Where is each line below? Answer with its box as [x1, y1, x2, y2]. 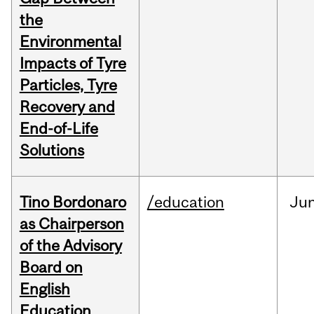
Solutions [19, 141, 84, 160]
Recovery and [19, 97, 115, 116]
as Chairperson [19, 214, 124, 233]
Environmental [19, 32, 121, 51]
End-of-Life [19, 119, 98, 138]
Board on [19, 258, 83, 277]
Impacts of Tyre [19, 54, 126, 73]
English [19, 280, 70, 299]
